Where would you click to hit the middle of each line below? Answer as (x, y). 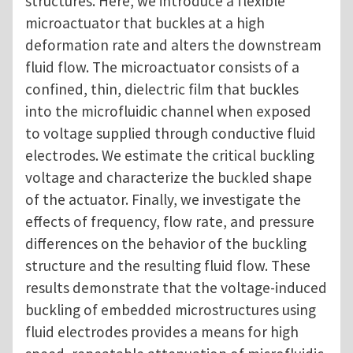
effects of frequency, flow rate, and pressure (170, 222)
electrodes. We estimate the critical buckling (170, 156)
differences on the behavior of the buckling (166, 244)
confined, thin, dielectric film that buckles (162, 89)
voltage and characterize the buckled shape (169, 178)
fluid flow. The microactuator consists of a (162, 67)
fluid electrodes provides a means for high (162, 332)
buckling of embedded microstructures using (171, 310)
